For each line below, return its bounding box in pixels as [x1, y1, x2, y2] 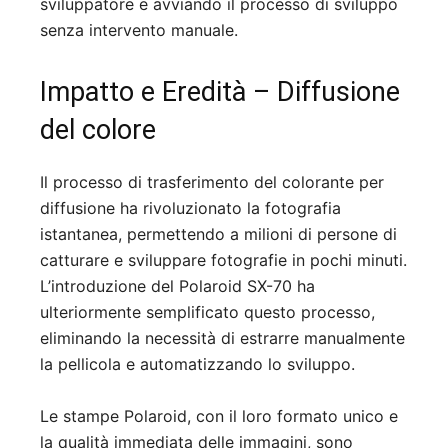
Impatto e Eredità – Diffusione [40, 76, 400, 109]
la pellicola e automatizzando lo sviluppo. [40, 354, 355, 375]
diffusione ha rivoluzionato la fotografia [40, 198, 341, 219]
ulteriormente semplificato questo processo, [40, 302, 375, 323]
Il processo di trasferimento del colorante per [40, 172, 384, 193]
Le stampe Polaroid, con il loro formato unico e [40, 406, 398, 427]
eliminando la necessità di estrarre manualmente [40, 328, 405, 349]
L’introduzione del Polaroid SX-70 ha [40, 276, 315, 297]
